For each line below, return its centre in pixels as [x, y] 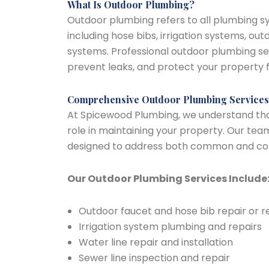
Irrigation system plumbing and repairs [171, 227]
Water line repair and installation [156, 242]
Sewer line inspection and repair [155, 258]
